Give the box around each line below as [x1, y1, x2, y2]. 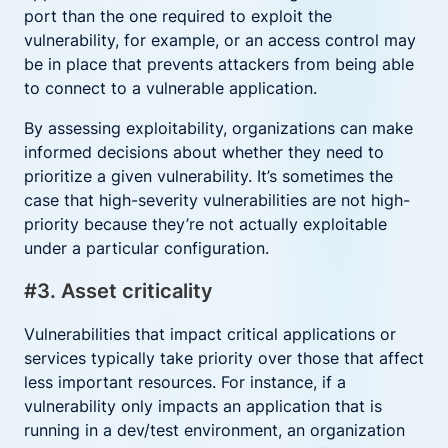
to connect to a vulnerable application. [24, 78, 317, 98]
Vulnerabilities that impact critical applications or [24, 324, 396, 344]
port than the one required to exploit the [24, 6, 332, 26]
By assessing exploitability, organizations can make [24, 118, 413, 138]
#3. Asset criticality [24, 279, 213, 303]
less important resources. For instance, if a [24, 372, 346, 392]
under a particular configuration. [24, 238, 269, 258]
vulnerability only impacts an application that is [24, 396, 382, 416]
